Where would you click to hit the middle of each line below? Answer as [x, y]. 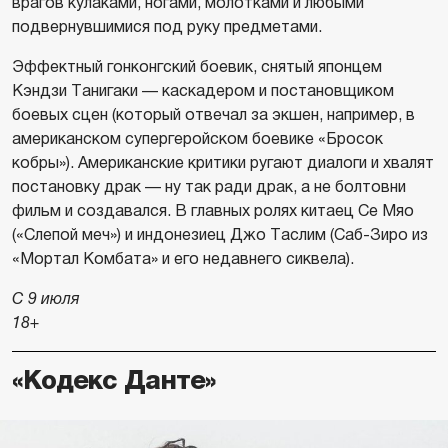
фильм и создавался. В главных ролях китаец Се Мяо [213, 211]
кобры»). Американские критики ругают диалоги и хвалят [223, 163]
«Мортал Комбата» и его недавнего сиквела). [183, 259]
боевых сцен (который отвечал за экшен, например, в [213, 115]
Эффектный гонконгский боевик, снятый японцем [197, 67]
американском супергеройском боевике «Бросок [197, 139]
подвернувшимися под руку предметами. [167, 27]
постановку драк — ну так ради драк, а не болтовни [209, 187]
